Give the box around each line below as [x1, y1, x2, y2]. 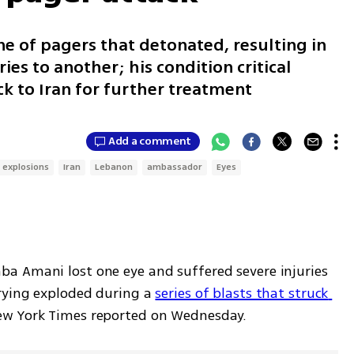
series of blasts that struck [155, 282, 329, 303]
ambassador [147, 160, 203, 174]
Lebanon [95, 160, 134, 174]
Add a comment [107, 133, 192, 150]
